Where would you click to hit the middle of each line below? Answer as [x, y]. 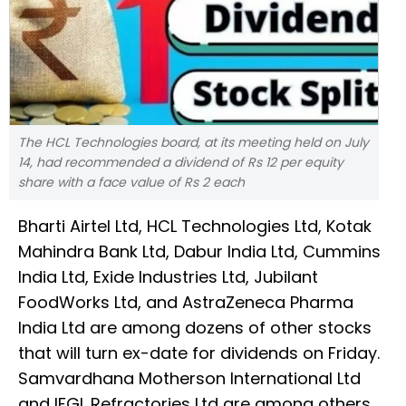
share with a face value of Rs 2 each [131, 183]
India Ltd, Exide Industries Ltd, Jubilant [168, 277]
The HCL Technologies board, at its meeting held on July [193, 143]
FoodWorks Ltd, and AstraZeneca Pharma [186, 303]
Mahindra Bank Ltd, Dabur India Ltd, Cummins [199, 252]
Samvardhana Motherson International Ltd [189, 379]
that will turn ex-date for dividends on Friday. [199, 353]
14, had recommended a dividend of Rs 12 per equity [181, 163]
